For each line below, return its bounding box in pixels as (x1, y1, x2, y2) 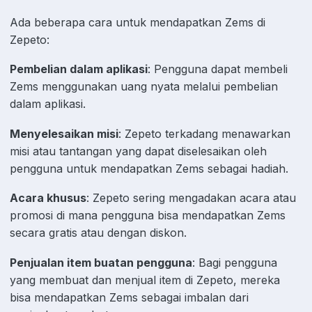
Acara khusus (10, 191, 86, 205)
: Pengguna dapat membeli (148, 62, 288, 77)
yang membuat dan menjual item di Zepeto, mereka (10, 273, 280, 288)
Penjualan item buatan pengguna (10, 256, 192, 270)
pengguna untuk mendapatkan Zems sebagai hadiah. (10, 161, 288, 175)
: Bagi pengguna (192, 256, 277, 270)
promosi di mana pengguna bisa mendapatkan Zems (10, 208, 286, 223)
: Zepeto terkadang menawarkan (118, 126, 290, 141)
